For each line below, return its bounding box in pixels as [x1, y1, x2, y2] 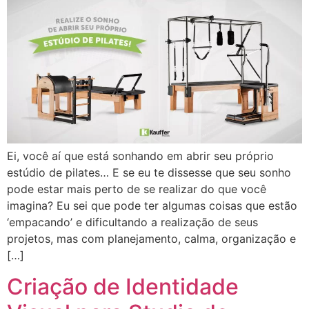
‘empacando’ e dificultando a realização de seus [7, 215, 258, 230]
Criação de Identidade [7, 272, 239, 300]
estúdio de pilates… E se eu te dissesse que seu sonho [7, 166, 291, 180]
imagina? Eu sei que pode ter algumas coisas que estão [7, 199, 297, 213]
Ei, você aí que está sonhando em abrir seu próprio [7, 149, 274, 163]
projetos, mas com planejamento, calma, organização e [7, 232, 296, 246]
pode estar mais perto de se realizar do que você [7, 182, 266, 197]
